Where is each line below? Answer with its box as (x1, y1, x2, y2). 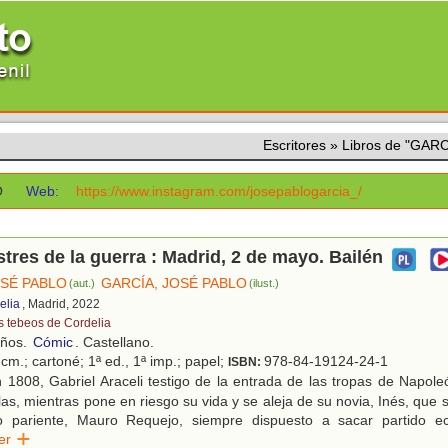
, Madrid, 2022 (22, 297, 100, 312)
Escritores (263, 137, 326, 153)
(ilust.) (249, 277, 280, 290)
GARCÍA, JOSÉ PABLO (101, 275, 248, 292)
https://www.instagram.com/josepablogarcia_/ (76, 183, 363, 199)
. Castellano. (75, 334, 154, 351)
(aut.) (69, 277, 96, 290)
